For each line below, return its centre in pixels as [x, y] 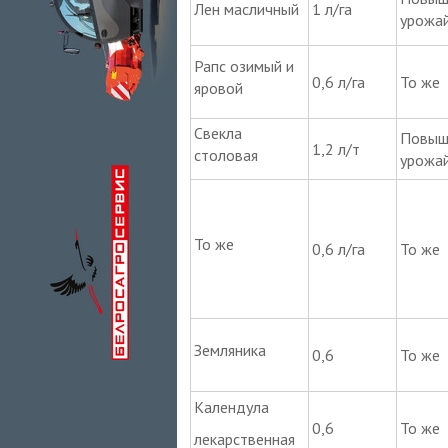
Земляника [229, 349]
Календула [231, 406]
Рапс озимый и [243, 65]
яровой [218, 87]
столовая [225, 154]
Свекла [217, 132]
